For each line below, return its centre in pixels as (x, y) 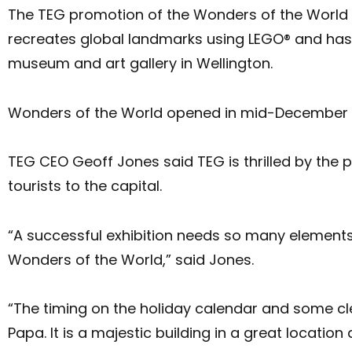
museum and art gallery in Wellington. (140, 64)
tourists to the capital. (85, 186)
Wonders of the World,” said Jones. (131, 259)
